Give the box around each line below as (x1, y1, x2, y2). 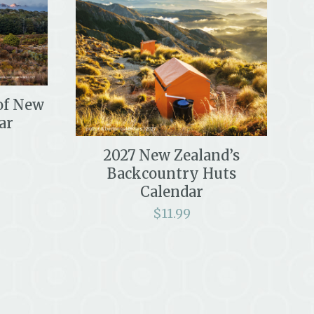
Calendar (139, 182, 203, 200)
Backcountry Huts (107, 164, 236, 182)
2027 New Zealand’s (103, 146, 240, 164)
